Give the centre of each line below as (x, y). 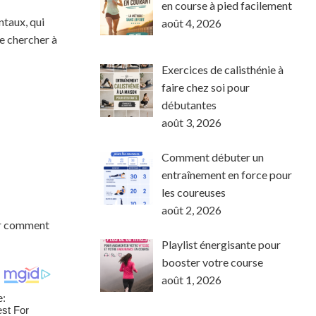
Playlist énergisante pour (221, 244)
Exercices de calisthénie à (223, 69)
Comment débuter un (213, 157)
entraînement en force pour (227, 174)
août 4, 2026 (192, 23)
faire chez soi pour (206, 87)
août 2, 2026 (192, 209)
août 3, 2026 (192, 122)
